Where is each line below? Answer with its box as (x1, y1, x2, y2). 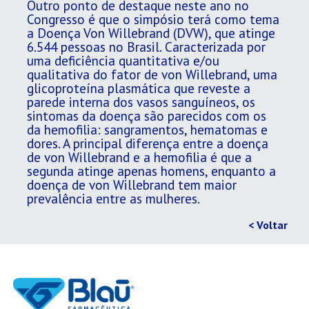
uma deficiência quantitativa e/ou (27, 51, 219, 69)
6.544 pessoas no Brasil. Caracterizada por (27, 37, 266, 55)
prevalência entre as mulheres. (27, 189, 200, 207)
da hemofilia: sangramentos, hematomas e (27, 120, 268, 138)
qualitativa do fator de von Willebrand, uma (27, 65, 277, 83)
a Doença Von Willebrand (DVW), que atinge (27, 23, 275, 41)
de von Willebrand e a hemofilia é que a (27, 148, 252, 166)
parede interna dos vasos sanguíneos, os (27, 92, 255, 110)
